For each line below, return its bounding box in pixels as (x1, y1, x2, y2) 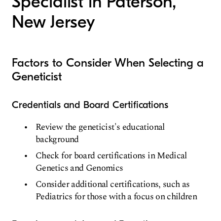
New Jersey (12, 12, 95, 32)
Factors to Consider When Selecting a (12, 56, 204, 70)
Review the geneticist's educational (36, 120, 165, 134)
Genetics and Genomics (36, 161, 123, 175)
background (36, 133, 79, 146)
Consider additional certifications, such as (36, 178, 190, 191)
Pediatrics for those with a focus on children (36, 190, 197, 203)
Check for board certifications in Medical (36, 149, 187, 162)
